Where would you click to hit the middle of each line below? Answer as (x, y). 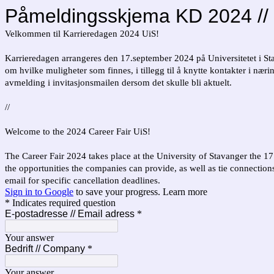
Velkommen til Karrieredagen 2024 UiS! (82, 34)
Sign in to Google (39, 192)
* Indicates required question (60, 203)
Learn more (185, 192)
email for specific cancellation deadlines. (83, 180)
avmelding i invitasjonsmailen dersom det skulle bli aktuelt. (118, 83)
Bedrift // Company (45, 249)
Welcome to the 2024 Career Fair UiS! (78, 131)
